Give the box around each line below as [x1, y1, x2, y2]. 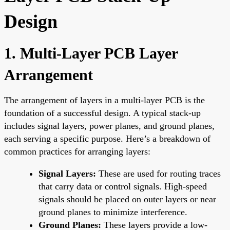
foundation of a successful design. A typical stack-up [4, 107, 201, 118]
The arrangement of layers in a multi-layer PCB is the [4, 94, 205, 105]
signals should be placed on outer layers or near [39, 194, 216, 204]
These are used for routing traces [96, 168, 221, 179]
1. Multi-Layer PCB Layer [4, 44, 178, 62]
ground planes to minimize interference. [39, 206, 187, 217]
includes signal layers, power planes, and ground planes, [4, 120, 215, 131]
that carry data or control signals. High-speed [39, 181, 207, 191]
